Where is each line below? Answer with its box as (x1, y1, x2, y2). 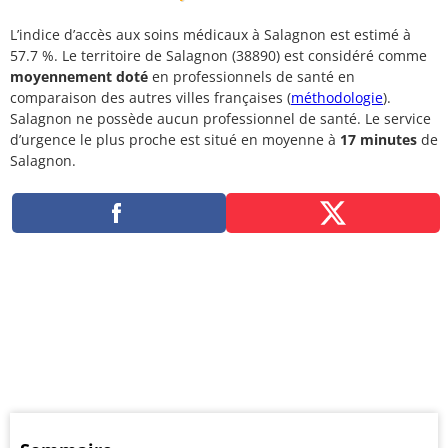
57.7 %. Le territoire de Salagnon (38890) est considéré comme (10, 46, 427, 65)
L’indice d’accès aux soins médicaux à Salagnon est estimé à (10, 25, 411, 44)
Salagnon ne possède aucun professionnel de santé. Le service (10, 109, 431, 128)
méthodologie (291, 88, 383, 107)
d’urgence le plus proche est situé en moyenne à (10, 130, 340, 149)
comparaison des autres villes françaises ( (10, 88, 291, 107)
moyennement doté (10, 67, 148, 86)
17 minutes (340, 130, 417, 149)
